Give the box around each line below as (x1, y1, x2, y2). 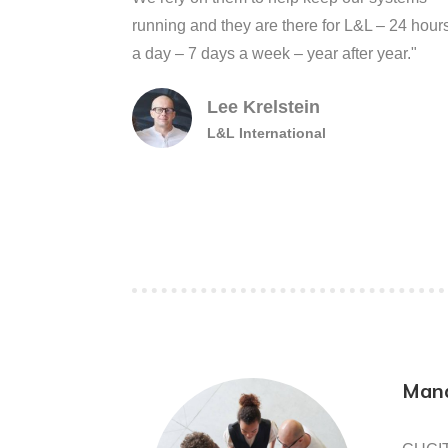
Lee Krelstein (207, 97, 320, 117)
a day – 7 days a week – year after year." (132, 45, 417, 62)
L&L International (207, 125, 326, 141)
